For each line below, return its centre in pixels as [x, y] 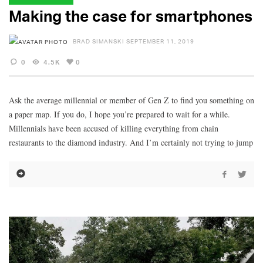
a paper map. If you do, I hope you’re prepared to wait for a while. [119, 114]
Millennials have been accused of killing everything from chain [114, 128]
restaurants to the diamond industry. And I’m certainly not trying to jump [131, 142]
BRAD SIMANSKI [99, 41]
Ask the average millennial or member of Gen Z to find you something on [131, 100]
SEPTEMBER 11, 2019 [160, 41]
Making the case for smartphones [131, 16]
